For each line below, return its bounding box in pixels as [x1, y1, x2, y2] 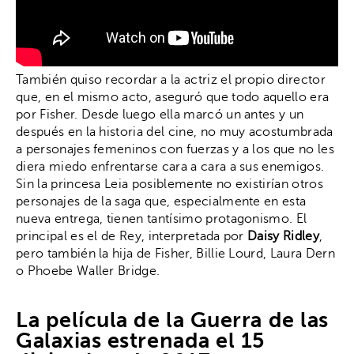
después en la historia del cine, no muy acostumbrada [16, 124, 333, 139]
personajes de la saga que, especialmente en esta [16, 194, 307, 209]
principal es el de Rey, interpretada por [16, 228, 248, 243]
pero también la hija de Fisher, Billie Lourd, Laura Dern [16, 246, 335, 261]
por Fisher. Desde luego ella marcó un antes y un [16, 107, 304, 122]
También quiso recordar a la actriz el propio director [16, 72, 326, 87]
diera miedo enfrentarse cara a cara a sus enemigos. [16, 159, 325, 174]
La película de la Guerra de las [16, 307, 329, 333]
